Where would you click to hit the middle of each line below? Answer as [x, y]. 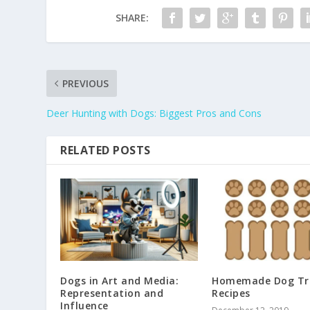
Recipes [231, 293]
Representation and [112, 293]
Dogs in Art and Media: [120, 281]
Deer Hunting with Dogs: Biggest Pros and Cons [154, 113]
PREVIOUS [86, 83]
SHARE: [132, 17]
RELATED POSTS [106, 150]
